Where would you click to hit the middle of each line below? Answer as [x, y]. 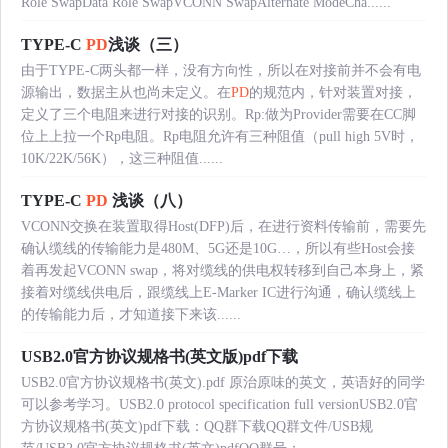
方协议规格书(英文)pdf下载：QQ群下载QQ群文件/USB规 [197, 427]
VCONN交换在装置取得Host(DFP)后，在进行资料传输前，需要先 [223, 227]
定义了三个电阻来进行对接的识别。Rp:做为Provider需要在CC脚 [218, 115]
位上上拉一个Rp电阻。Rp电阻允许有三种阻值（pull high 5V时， [220, 137]
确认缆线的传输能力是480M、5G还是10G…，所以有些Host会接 [218, 249]
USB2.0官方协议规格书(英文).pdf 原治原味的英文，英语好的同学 [223, 383]
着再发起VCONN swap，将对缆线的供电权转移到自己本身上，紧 [222, 271]
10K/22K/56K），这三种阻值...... [122, 159]
